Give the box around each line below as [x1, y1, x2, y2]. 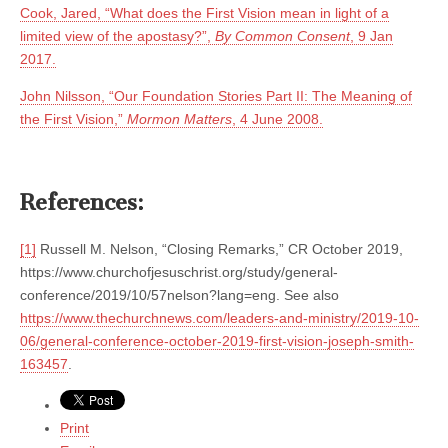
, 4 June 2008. [232, 110, 323, 127]
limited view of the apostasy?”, [20, 27, 215, 44]
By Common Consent [215, 27, 350, 44]
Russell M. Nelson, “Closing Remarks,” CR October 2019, [36, 240, 403, 257]
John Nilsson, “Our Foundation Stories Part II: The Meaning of [20, 87, 412, 104]
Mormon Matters [127, 110, 232, 127]
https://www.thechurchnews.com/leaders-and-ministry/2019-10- [20, 309, 419, 326]
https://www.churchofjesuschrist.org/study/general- [20, 263, 338, 280]
